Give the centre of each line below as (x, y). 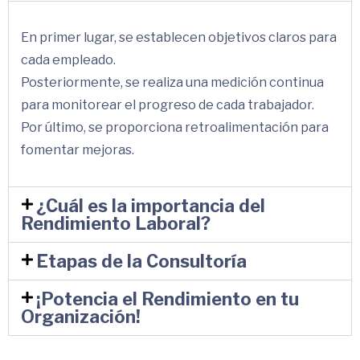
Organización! (81, 317)
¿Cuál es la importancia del (151, 206)
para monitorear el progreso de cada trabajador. (168, 105)
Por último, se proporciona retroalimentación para (175, 128)
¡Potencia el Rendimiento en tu (168, 299)
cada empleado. (68, 60)
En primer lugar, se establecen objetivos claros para (179, 38)
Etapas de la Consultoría (142, 262)
